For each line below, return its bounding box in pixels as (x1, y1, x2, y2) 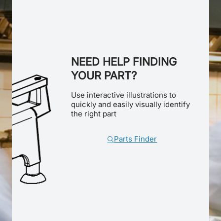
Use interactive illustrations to (71, 90, 176, 100)
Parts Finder (114, 134, 157, 144)
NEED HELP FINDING (71, 55, 177, 68)
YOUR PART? (71, 69, 137, 82)
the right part (71, 109, 116, 118)
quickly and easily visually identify (71, 100, 190, 109)
